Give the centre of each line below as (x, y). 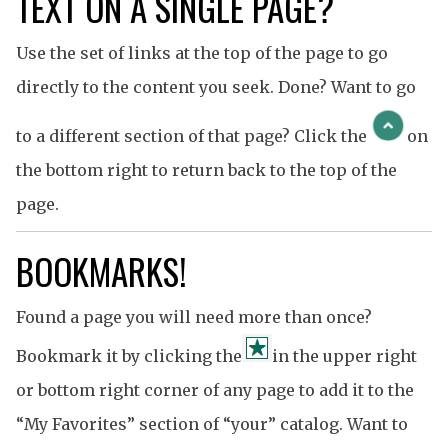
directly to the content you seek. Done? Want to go (216, 87)
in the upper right (344, 356)
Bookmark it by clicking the (129, 356)
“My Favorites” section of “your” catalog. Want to (212, 424)
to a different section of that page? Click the (191, 136)
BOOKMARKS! (101, 271)
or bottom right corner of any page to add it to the (215, 390)
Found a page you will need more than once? (194, 317)
